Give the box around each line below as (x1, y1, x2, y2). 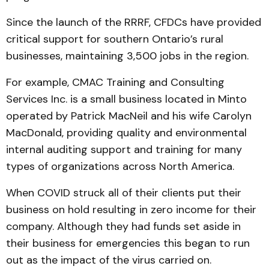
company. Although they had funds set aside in (6, 219, 241, 234)
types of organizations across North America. (6, 159, 234, 174)
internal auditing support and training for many (6, 142, 242, 157)
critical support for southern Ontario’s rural (6, 32, 223, 46)
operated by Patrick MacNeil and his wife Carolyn (6, 109, 252, 123)
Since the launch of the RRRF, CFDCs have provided (6, 15, 261, 29)
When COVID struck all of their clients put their (6, 186, 241, 200)
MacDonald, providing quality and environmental (6, 125, 247, 140)
